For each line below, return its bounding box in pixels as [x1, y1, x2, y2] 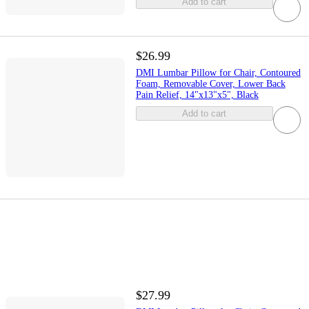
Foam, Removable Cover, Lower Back [135, 79, 286, 90]
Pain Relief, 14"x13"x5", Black [135, 90, 259, 101]
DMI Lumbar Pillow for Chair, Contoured [135, 68, 301, 79]
